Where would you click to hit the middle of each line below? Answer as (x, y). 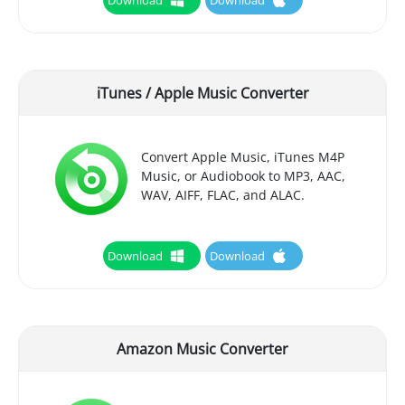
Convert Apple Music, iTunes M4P (242, 157)
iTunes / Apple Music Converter (202, 93)
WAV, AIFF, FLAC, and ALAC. (222, 195)
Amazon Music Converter (202, 348)
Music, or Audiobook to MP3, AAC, (243, 176)
